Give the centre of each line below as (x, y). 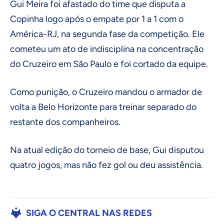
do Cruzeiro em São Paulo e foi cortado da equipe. (109, 64)
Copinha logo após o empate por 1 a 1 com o (97, 19)
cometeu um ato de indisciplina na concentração (107, 49)
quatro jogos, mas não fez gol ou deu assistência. (106, 165)
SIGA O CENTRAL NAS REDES (89, 213)
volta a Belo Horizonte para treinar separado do (103, 107)
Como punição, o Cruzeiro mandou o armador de (106, 92)
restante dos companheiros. (65, 122)
